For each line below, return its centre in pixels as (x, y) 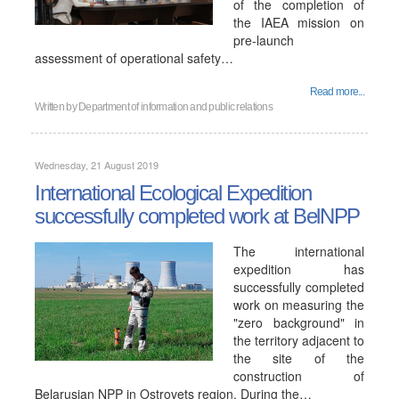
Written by (57, 107)
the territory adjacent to (299, 340)
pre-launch (264, 40)
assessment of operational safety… (134, 58)
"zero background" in (299, 322)
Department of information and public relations (175, 107)
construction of (299, 376)
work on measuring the (299, 305)
